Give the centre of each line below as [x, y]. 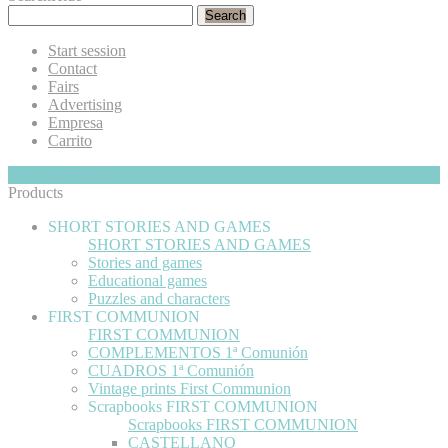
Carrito [70, 140]
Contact [72, 68]
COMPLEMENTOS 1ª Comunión [198, 352]
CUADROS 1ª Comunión [171, 370]
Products [35, 192]
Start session [87, 50]
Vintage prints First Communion [189, 388]
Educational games [147, 280]
